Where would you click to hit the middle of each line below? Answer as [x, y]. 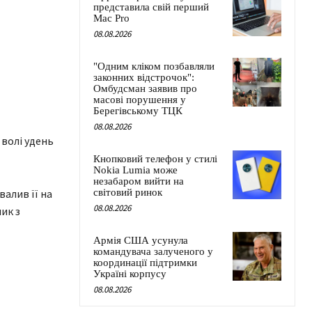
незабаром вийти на [139, 181]
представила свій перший [151, 7]
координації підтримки [145, 263]
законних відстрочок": [144, 78]
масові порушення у [140, 100]
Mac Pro [111, 18]
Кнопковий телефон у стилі [155, 159]
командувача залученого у [153, 252]
